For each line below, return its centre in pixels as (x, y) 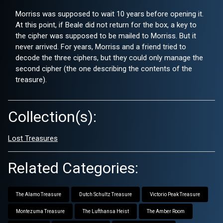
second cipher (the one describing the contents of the (104, 69)
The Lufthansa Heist (106, 212)
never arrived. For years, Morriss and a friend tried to (101, 47)
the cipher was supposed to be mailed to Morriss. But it (106, 36)
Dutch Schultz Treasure (106, 195)
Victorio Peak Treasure (175, 195)
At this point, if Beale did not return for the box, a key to (106, 25)
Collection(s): (52, 117)
